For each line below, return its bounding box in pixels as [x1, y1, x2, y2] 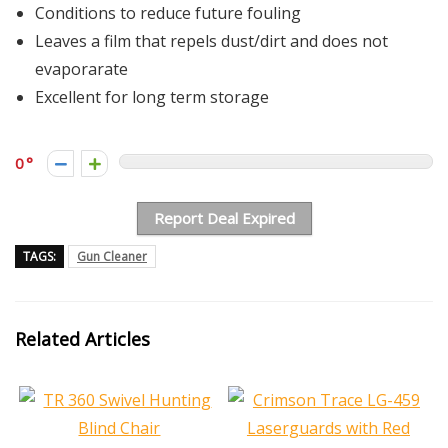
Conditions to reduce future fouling [35, 2, 301, 24]
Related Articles [15, 327, 150, 351]
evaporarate [35, 58, 128, 80]
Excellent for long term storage [35, 86, 269, 108]
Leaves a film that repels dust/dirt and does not [35, 30, 388, 52]
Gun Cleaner [77, 248, 147, 265]
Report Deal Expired [153, 208, 295, 228]
